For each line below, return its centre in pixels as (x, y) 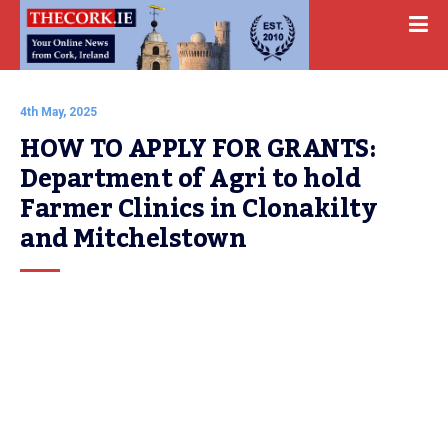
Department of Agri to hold (190, 179)
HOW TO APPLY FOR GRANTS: (198, 149)
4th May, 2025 (58, 112)
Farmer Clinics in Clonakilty (198, 209)
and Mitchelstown (133, 239)
